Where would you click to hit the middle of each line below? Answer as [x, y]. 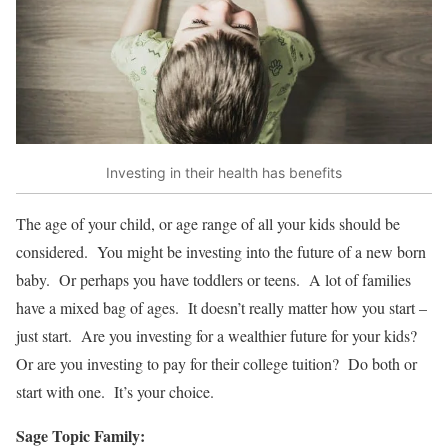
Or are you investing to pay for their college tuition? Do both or [216, 364]
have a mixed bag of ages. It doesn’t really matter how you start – [221, 308]
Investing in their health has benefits [224, 172]
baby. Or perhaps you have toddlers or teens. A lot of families [213, 280]
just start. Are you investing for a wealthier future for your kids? [216, 336]
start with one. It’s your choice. [115, 392]
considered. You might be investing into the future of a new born [221, 252]
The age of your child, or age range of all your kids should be [208, 224]
